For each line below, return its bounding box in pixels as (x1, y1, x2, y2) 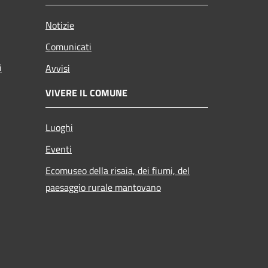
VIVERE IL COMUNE (45, 85, 127, 100)
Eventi (45, 141, 72, 156)
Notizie (45, 17, 74, 32)
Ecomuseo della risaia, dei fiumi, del (45, 163, 190, 178)
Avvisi (45, 60, 70, 75)
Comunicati (45, 39, 92, 54)
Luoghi (45, 120, 73, 135)
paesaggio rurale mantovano (45, 179, 161, 194)
